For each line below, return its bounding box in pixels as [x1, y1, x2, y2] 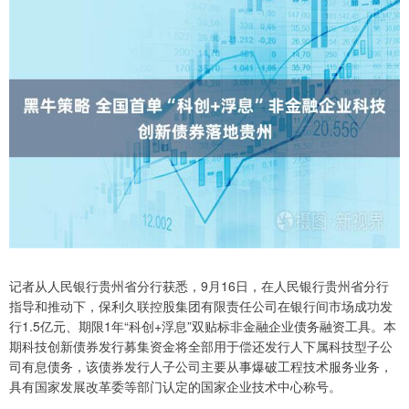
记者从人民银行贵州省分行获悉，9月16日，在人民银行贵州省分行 [9, 277, 389, 296]
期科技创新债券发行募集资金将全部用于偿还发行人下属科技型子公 [9, 337, 393, 356]
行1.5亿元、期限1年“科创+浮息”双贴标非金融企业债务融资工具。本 [9, 317, 396, 336]
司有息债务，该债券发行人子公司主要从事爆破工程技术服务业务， [9, 357, 393, 376]
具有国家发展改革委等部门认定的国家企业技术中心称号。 [9, 377, 341, 396]
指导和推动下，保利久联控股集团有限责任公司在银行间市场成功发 [9, 297, 393, 316]
